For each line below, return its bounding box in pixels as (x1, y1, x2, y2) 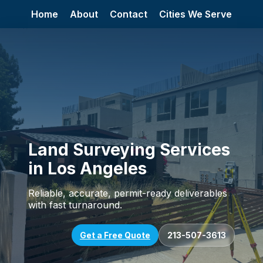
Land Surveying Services (28, 140, 230, 160)
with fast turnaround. (28, 199, 122, 211)
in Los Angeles (28, 159, 147, 178)
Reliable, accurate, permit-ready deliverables (28, 187, 227, 199)
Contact (110, 8, 147, 20)
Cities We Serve (159, 8, 232, 20)
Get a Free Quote (80, 230, 150, 240)
